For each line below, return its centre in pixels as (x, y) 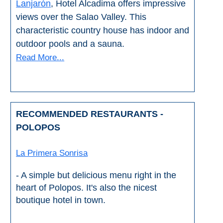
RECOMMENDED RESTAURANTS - (90, 114)
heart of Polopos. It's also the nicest (87, 188)
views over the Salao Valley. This (81, 17)
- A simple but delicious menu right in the (96, 175)
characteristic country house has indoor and (103, 31)
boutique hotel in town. (61, 200)
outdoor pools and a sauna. (70, 44)
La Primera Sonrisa (52, 153)
